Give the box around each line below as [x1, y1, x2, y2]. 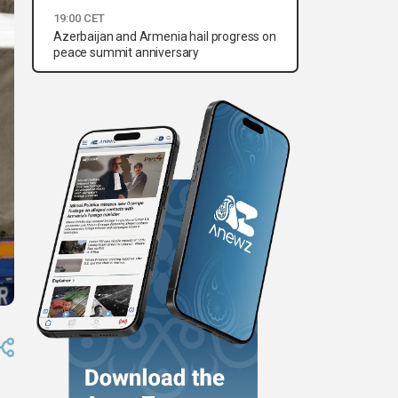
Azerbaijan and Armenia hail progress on [53, 29, 276, 44]
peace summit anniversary [53, 45, 200, 60]
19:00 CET [53, 12, 105, 26]
